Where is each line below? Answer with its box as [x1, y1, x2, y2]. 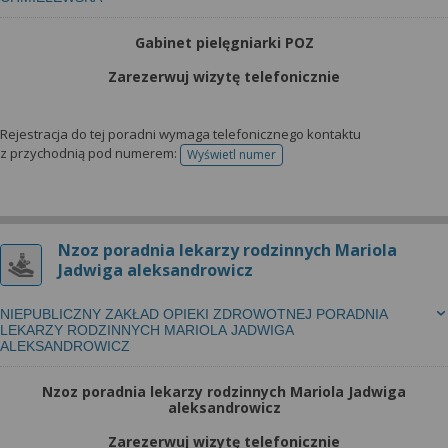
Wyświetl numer [187, 146, 276, 163]
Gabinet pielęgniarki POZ [134, 33, 314, 52]
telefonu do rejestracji [230, 152, 355, 170]
